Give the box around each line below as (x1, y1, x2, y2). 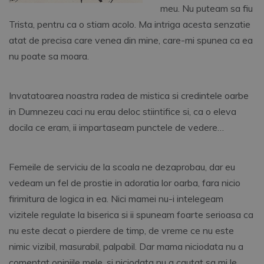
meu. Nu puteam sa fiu (160, 2, 253, 15)
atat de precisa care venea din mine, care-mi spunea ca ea (9, 34, 253, 47)
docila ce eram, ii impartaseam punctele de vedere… (9, 121, 224, 134)
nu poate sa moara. (9, 50, 89, 62)
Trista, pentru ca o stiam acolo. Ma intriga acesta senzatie (9, 18, 250, 31)
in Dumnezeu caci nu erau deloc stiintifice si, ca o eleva (9, 105, 236, 118)
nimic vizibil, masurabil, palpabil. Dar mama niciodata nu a (9, 240, 243, 253)
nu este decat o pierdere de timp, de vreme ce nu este (9, 225, 234, 237)
